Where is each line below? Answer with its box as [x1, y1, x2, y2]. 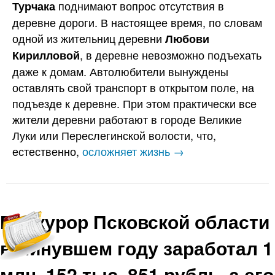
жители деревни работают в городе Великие [12, 111, 242, 128]
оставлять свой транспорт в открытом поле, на [12, 79, 254, 96]
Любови [165, 31, 209, 47]
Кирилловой [12, 47, 80, 64]
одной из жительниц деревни [12, 30, 165, 47]
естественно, [12, 143, 82, 160]
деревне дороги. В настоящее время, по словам [12, 14, 262, 31]
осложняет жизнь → [82, 143, 184, 160]
